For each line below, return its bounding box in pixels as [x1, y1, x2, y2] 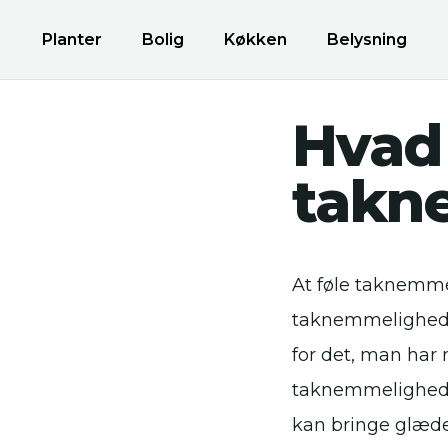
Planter [42, 30, 102, 49]
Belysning [327, 30, 407, 49]
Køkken [224, 30, 287, 49]
